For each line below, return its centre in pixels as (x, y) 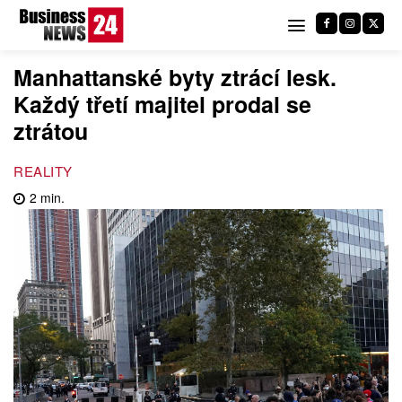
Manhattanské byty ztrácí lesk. (175, 77)
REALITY (43, 170)
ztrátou (51, 131)
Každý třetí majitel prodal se (162, 104)
